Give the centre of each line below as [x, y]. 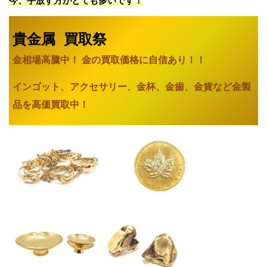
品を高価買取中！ [51, 105]
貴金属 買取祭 [60, 40]
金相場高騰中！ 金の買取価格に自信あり [100, 60]
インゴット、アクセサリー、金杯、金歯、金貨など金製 [132, 87]
